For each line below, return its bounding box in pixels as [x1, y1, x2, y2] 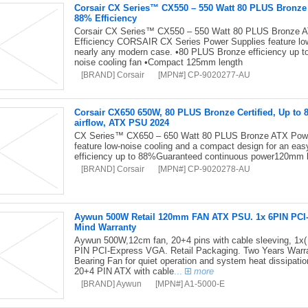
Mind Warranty [74, 222, 136, 232]
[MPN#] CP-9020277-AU [157, 70, 250, 79]
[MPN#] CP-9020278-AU [157, 164, 250, 173]
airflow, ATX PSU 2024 [74, 118, 169, 128]
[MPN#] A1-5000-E [155, 279, 225, 288]
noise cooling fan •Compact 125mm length [74, 57, 243, 67]
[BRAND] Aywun [80, 279, 142, 288]
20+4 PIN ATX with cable [74, 266, 174, 276]
